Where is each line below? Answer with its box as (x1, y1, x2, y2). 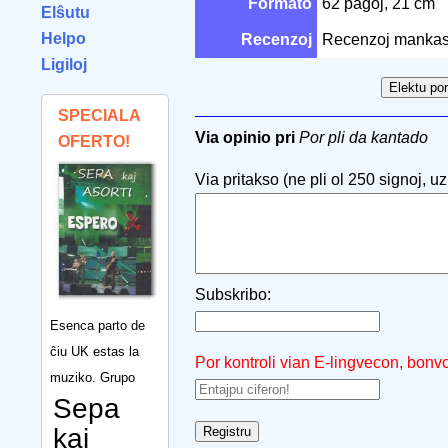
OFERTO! (58, 133, 130, 150)
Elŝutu (41, 4, 90, 21)
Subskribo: (195, 286, 271, 303)
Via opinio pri (195, 129, 295, 146)
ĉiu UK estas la (50, 343, 139, 359)
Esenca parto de (50, 317, 145, 333)
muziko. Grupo (50, 369, 135, 385)
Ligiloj (41, 56, 87, 73)
